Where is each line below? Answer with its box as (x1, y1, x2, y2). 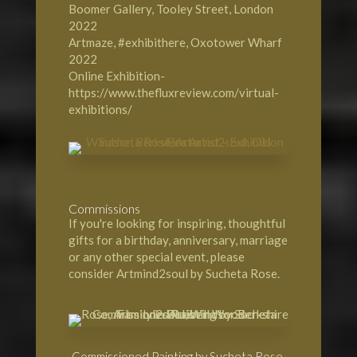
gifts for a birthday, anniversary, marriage (68, 232, 288, 247)
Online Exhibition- (68, 68, 165, 83)
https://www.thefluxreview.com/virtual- (68, 84, 279, 100)
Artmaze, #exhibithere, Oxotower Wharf (68, 34, 282, 49)
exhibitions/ (68, 101, 132, 116)
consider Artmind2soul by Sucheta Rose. (68, 265, 280, 280)
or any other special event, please (68, 249, 245, 264)
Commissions (68, 200, 140, 216)
